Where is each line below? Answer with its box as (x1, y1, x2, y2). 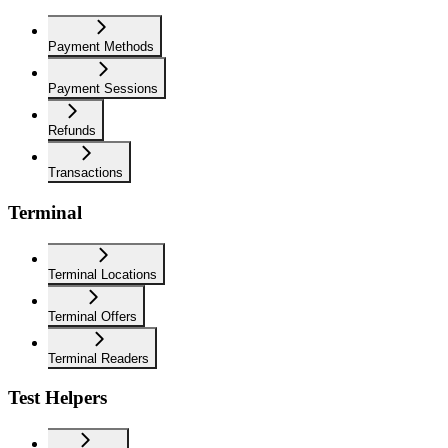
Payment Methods (48, 39, 154, 55)
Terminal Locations (48, 266, 157, 282)
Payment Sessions (48, 81, 158, 97)
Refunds (48, 123, 96, 139)
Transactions (48, 165, 123, 181)
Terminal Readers (48, 350, 149, 366)
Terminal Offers (48, 308, 137, 324)
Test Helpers (8, 387, 107, 409)
